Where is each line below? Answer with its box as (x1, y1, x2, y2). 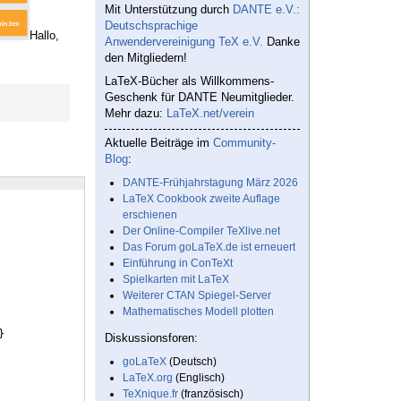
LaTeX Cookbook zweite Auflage (123, 192, 280, 206)
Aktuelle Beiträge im (105, 136, 213, 150)
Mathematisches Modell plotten (123, 305, 274, 319)
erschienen (123, 209, 177, 222)
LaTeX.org (123, 371, 173, 385)
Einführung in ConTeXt (123, 257, 233, 270)
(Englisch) (173, 371, 225, 385)
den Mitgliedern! (105, 51, 187, 65)
